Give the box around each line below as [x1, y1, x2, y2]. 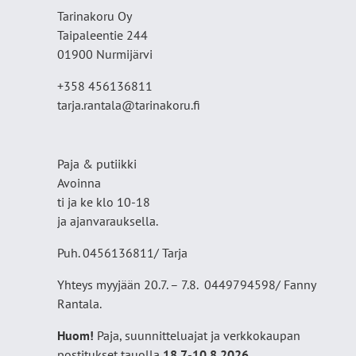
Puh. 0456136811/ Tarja [57, 245, 188, 261]
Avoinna [57, 175, 101, 192]
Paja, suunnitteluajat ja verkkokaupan [97, 327, 300, 344]
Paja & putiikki [57, 156, 137, 172]
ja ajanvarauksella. [57, 213, 158, 230]
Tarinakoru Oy [57, 8, 132, 25]
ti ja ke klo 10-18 [57, 194, 150, 211]
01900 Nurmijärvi [57, 46, 153, 63]
